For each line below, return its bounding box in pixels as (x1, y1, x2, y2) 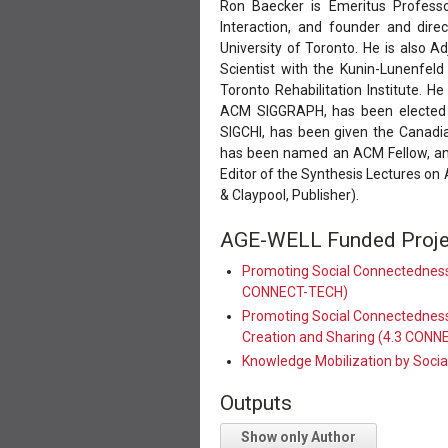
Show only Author (241, 429, 356, 446)
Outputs (220, 390, 292, 415)
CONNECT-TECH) (242, 284, 349, 301)
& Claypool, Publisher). (220, 186, 359, 203)
